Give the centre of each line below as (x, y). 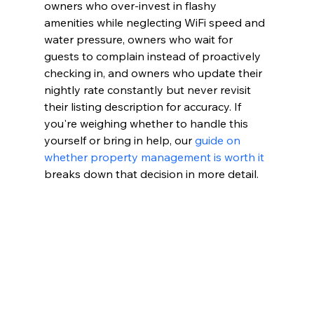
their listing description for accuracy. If (144, 107)
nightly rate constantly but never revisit (149, 90)
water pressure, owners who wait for (139, 40)
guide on (219, 141)
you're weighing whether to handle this (147, 124)
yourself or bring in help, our (119, 141)
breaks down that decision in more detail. (151, 174)
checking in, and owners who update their (154, 73)
